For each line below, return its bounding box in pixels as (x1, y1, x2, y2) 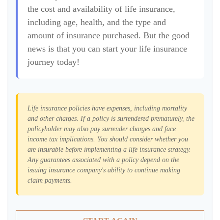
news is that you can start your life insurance (27, 44, 187, 54)
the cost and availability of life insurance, (27, 4, 175, 14)
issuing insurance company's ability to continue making (27, 166, 180, 174)
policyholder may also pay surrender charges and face (27, 125, 176, 133)
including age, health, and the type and (27, 17, 166, 27)
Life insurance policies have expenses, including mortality (27, 105, 187, 112)
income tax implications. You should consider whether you (27, 136, 188, 143)
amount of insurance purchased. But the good (27, 30, 190, 40)
